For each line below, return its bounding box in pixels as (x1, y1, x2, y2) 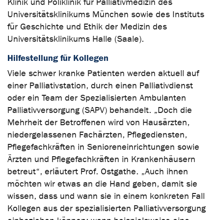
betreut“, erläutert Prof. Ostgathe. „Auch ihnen (7, 166, 188, 177)
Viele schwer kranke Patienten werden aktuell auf (7, 68, 199, 79)
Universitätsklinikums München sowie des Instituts (7, 9, 204, 20)
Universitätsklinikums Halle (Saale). (7, 33, 144, 44)
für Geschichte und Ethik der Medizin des (7, 21, 167, 32)
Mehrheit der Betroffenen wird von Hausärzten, (7, 117, 190, 128)
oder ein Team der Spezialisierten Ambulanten (7, 92, 186, 103)
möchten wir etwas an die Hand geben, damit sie (7, 178, 197, 189)
